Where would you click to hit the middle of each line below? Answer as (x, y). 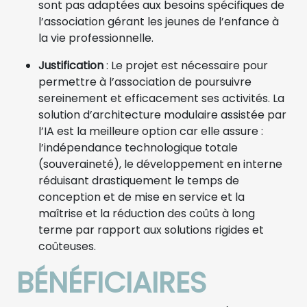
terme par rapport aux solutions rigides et (151, 230)
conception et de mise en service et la (142, 197)
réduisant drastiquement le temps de (139, 180)
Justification (71, 65)
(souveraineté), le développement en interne (160, 164)
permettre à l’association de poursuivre (145, 82)
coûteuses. (67, 246)
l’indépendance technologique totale (138, 147)
